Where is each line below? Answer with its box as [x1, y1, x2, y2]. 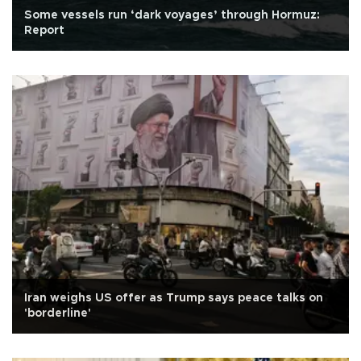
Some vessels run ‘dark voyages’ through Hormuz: [24, 10, 320, 22]
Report [24, 25, 64, 37]
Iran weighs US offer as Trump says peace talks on [24, 293, 323, 305]
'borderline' [24, 308, 91, 320]
